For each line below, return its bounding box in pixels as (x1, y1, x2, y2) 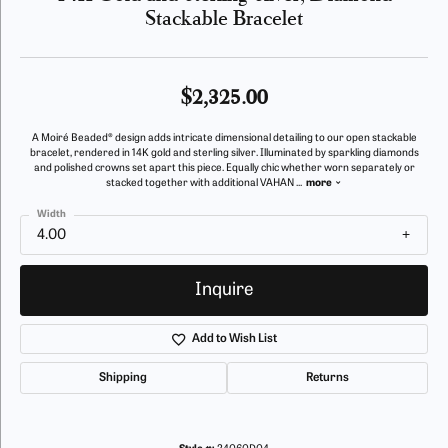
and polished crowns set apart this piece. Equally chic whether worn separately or (33, 163, 415, 174)
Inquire (195, 280, 253, 300)
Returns (305, 372, 349, 385)
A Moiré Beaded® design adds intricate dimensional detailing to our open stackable (31, 133, 417, 144)
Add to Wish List (191, 333, 277, 346)
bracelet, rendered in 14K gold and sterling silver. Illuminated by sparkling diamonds (29, 148, 419, 159)
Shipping (99, 372, 148, 385)
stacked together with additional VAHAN (106, 178, 296, 189)
